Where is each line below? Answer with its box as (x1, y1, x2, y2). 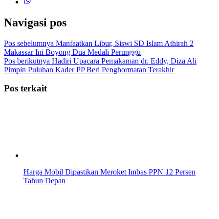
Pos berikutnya (4, 56, 50, 65)
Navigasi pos (4, 16, 66, 29)
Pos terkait (4, 83, 47, 94)
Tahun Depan (23, 176, 66, 185)
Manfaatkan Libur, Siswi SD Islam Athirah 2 (54, 39, 194, 47)
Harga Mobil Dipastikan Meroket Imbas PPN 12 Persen (23, 168, 196, 176)
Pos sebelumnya (4, 39, 54, 47)
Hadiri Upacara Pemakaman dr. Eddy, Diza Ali (50, 56, 197, 65)
